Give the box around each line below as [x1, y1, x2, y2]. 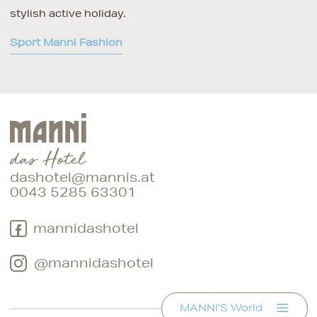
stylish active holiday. [9, 6, 126, 20]
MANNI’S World [179, 301, 263, 315]
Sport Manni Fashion [9, 35, 122, 49]
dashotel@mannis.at [9, 168, 155, 185]
